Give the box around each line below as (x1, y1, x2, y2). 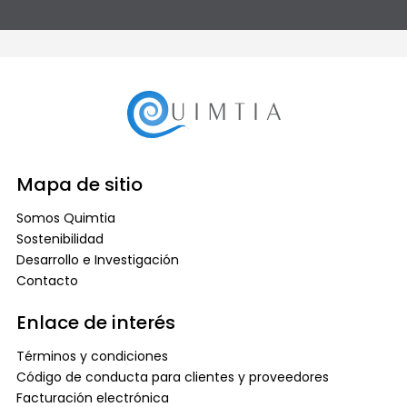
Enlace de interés (15, 310, 175, 335)
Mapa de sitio (15, 172, 143, 197)
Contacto (15, 272, 78, 290)
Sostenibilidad (15, 230, 104, 248)
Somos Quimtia (15, 209, 115, 227)
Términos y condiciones (15, 347, 168, 365)
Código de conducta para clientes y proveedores (15, 368, 329, 386)
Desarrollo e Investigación (15, 251, 179, 269)
